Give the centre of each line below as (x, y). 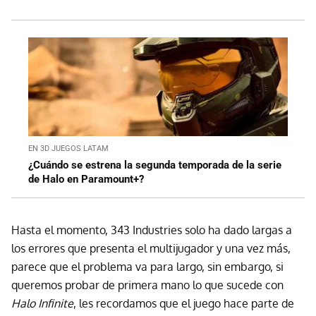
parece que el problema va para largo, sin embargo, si (147, 266)
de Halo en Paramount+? (86, 179)
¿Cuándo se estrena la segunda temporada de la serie (155, 165)
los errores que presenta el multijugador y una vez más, (151, 248)
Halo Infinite (42, 303)
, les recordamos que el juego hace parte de (184, 303)
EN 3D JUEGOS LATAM (68, 148)
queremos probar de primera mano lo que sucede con (147, 285)
